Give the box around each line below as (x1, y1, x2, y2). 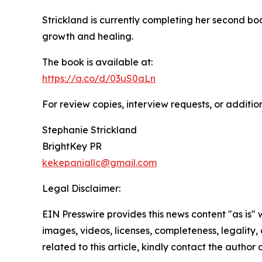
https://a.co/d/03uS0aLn (42, 73, 156, 85)
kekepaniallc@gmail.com (42, 157, 157, 169)
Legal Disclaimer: (42, 182, 120, 195)
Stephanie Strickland (42, 124, 137, 136)
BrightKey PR (42, 140, 102, 153)
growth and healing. (42, 30, 133, 43)
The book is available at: (42, 56, 153, 68)
